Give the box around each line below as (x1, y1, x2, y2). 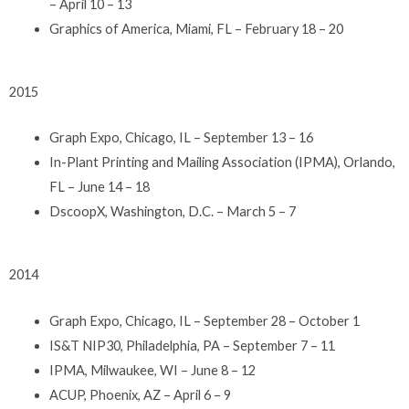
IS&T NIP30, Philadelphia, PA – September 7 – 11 (48, 337, 335, 353)
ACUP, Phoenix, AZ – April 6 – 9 (48, 386, 231, 403)
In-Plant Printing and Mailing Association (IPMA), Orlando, (48, 154, 395, 171)
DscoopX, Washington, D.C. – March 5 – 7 (48, 204, 296, 220)
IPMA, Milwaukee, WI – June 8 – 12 (48, 362, 256, 378)
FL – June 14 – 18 (48, 179, 150, 195)
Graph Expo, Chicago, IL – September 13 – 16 (48, 130, 313, 146)
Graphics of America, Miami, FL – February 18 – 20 (48, 21, 343, 37)
